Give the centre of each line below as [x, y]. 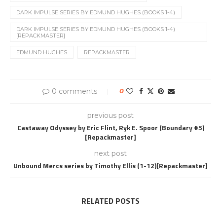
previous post [110, 115]
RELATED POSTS [110, 201]
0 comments [74, 91]
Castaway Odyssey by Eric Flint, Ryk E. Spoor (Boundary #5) [110, 128]
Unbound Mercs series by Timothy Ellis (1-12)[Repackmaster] [110, 166]
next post [110, 153]
